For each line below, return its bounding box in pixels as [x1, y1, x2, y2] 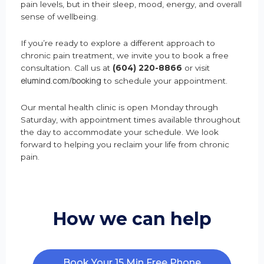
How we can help [52, 208, 212, 230]
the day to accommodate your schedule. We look [21, 127, 219, 137]
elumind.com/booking [21, 75, 101, 87]
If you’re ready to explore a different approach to [21, 38, 215, 48]
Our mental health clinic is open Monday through [21, 103, 218, 113]
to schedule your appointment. [101, 76, 227, 86]
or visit [182, 63, 210, 73]
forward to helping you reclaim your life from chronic [21, 140, 229, 150]
